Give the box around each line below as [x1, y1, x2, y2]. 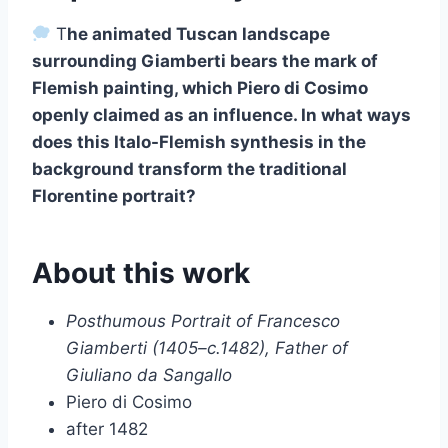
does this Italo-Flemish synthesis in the [32, 131, 366, 152]
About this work [32, 255, 250, 290]
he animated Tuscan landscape [67, 23, 331, 44]
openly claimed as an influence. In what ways [32, 104, 411, 125]
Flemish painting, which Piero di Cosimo [32, 77, 368, 98]
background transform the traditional [32, 158, 347, 179]
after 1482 [66, 418, 148, 439]
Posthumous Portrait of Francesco [66, 310, 340, 331]
